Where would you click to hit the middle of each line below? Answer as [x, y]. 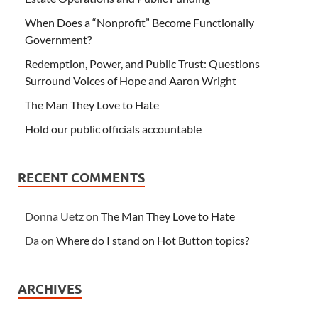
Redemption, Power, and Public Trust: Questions [142, 64]
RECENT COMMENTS [81, 178]
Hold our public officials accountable [113, 129]
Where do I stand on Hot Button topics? [153, 241]
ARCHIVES [50, 290]
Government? [58, 40]
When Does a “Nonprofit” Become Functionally [139, 23]
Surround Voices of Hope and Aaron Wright [131, 81]
